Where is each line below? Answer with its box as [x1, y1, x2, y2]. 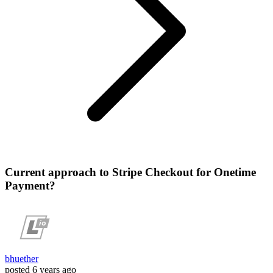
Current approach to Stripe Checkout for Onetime [5, 165, 256, 179]
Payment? [5, 179, 55, 192]
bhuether [5, 253, 38, 264]
